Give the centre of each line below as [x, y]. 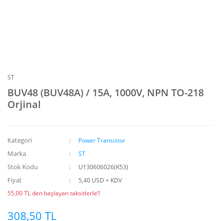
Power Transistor [102, 140]
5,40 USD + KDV [100, 180]
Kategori [20, 140]
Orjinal [24, 104]
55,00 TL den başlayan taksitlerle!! [54, 193]
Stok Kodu [23, 167]
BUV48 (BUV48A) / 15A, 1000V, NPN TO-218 [106, 92]
